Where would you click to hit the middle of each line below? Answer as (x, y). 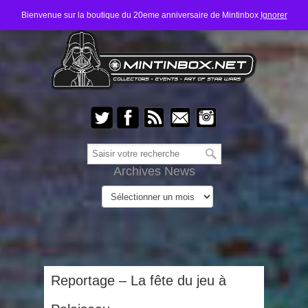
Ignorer (274, 15)
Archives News (154, 171)
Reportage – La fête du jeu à (139, 280)
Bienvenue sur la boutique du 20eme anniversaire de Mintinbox (141, 15)
